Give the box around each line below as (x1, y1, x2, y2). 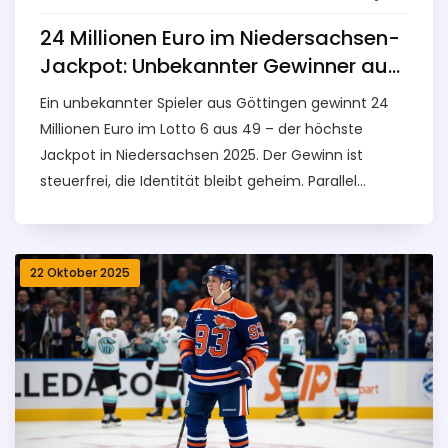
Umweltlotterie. (40, 223, 146, 244)
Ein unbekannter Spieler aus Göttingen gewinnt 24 (40, 93, 389, 114)
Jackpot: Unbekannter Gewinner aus (40, 52, 399, 81)
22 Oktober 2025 (30, 264, 130, 282)
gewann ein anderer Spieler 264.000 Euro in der (40, 197, 368, 218)
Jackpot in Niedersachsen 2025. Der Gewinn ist (40, 145, 363, 166)
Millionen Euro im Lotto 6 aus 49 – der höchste (40, 119, 363, 140)
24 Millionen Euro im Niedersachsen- (40, 24, 400, 53)
